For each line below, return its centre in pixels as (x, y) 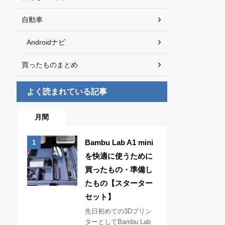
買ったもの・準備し (119, 170)
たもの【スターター (119, 183)
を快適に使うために (119, 156)
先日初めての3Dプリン (118, 211)
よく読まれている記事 (67, 92)
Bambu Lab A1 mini (119, 143)
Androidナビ (46, 42)
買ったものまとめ (50, 65)
